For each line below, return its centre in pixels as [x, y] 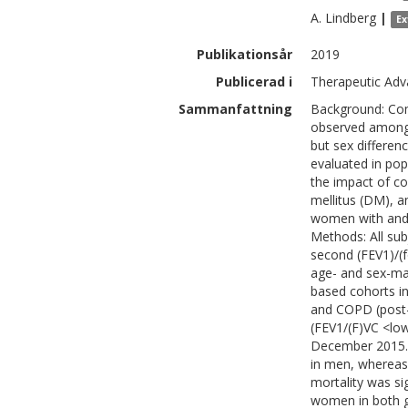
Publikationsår [245, 54]
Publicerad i [254, 82]
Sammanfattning [235, 109]
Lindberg [351, 18]
